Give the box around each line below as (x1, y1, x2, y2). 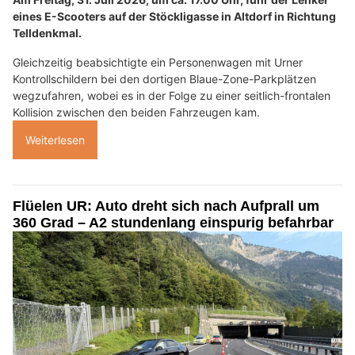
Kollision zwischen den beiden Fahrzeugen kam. (13, 105, 260, 119)
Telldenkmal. (13, 25, 82, 40)
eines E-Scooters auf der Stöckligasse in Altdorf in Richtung (13, 9, 336, 23)
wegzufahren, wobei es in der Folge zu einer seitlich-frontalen (13, 88, 330, 102)
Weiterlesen (25, 132, 85, 147)
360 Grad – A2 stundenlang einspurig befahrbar (13, 214, 334, 231)
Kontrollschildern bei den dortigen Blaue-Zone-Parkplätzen (13, 71, 316, 86)
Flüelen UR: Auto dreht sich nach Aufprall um (13, 197, 319, 214)
